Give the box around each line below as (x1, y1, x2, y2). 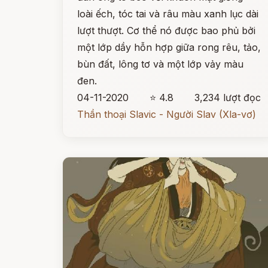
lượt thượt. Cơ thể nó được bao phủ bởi (77, 25, 255, 36)
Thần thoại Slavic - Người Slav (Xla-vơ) (77, 108, 256, 120)
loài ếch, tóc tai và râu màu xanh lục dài (77, 8, 258, 20)
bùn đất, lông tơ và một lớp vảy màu (77, 58, 243, 70)
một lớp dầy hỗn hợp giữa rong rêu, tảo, (77, 41, 261, 53)
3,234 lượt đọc (194, 92, 261, 103)
